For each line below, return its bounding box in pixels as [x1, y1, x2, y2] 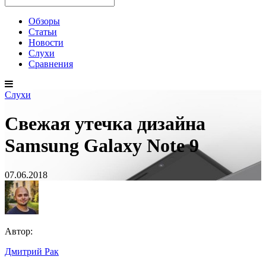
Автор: [5, 226, 33, 236]
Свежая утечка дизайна [5, 113, 205, 135]
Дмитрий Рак [5, 246, 59, 256]
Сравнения [28, 59, 73, 69]
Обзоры [28, 16, 60, 26]
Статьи [28, 27, 57, 37]
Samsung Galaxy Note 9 [5, 135, 199, 157]
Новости [28, 37, 64, 47]
